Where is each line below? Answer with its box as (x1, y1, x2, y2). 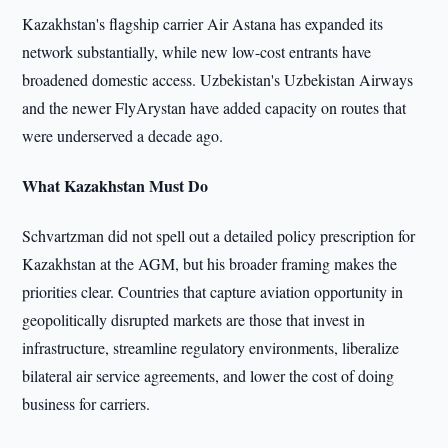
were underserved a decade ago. (22, 125, 224, 146)
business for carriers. (22, 393, 151, 414)
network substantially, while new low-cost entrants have (22, 41, 372, 62)
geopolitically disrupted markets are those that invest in (22, 309, 366, 330)
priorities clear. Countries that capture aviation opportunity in (22, 281, 404, 302)
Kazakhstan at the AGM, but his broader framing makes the (22, 253, 398, 274)
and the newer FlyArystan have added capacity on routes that (22, 97, 407, 118)
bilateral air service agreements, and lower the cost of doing (22, 365, 395, 386)
